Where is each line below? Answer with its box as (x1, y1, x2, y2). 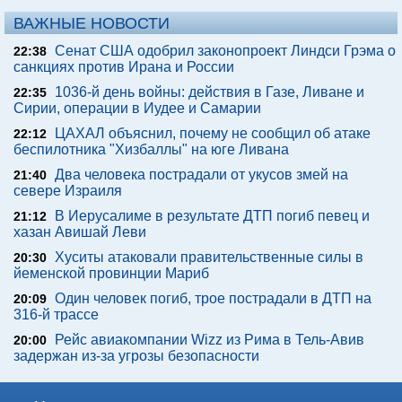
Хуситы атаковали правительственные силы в (55, 249, 363, 266)
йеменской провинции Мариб (13, 266, 209, 282)
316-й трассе (13, 307, 99, 323)
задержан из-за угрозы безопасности (13, 348, 259, 364)
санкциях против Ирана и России (13, 59, 234, 75)
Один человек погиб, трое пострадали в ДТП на (55, 291, 371, 307)
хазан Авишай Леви (13, 224, 146, 240)
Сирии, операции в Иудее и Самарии (13, 100, 261, 117)
